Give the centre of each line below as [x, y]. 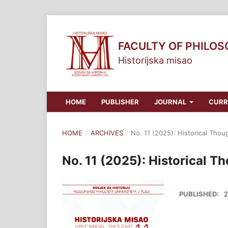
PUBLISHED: [200, 194]
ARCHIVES [107, 133]
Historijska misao [155, 60]
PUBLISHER [120, 102]
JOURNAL [171, 102]
